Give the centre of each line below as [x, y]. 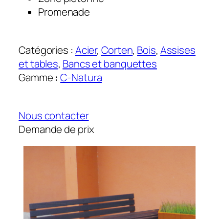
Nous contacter [54, 116]
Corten [117, 50]
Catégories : [47, 50]
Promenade [64, 11]
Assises [178, 50]
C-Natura [81, 77]
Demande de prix [56, 129]
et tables [39, 64]
